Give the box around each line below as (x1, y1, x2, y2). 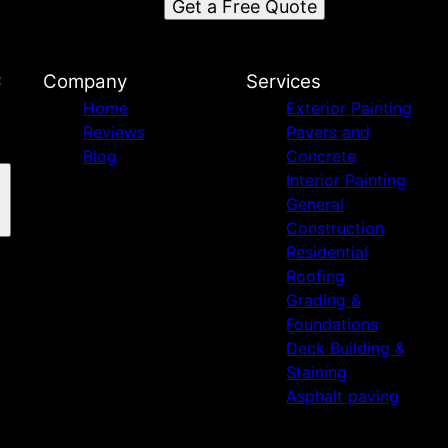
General (285, 193, 344, 214)
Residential (285, 241, 368, 262)
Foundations (285, 313, 378, 334)
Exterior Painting (285, 97, 412, 118)
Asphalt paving (285, 385, 399, 406)
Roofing (285, 265, 345, 286)
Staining (285, 361, 347, 382)
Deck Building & (285, 337, 405, 358)
